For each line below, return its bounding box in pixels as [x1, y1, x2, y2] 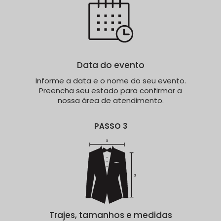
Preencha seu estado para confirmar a [39, 85, 182, 96]
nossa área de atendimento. [57, 95, 164, 106]
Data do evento [76, 59, 145, 71]
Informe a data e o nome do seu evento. [35, 75, 186, 86]
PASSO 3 [94, 120, 127, 131]
